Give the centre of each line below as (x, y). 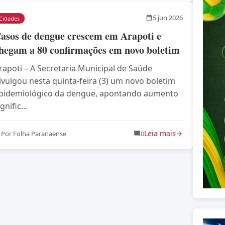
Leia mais (160, 133)
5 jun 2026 (168, 18)
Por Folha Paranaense (34, 133)
